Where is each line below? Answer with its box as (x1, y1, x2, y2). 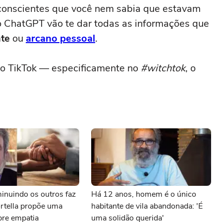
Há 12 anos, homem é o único (91, 189, 196, 200)
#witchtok (141, 61, 185, 75)
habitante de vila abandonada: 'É (91, 201, 203, 212)
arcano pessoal (26, 32, 95, 45)
